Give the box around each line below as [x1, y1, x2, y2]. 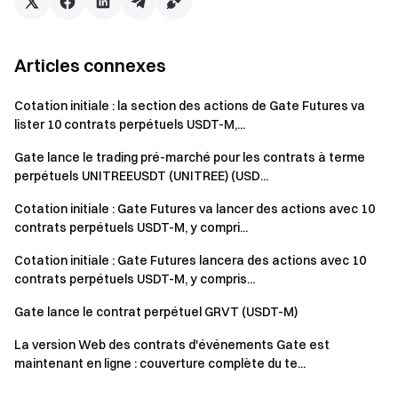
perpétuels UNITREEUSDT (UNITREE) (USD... [14, 168, 268, 184]
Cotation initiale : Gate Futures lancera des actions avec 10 [14, 252, 366, 268]
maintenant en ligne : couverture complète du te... [14, 355, 306, 371]
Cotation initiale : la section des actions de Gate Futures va [14, 98, 365, 114]
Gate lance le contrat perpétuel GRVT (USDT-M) [14, 304, 298, 320]
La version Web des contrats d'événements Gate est [14, 337, 330, 353]
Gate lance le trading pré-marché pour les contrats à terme [14, 149, 365, 165]
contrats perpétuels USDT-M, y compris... [14, 271, 255, 287]
